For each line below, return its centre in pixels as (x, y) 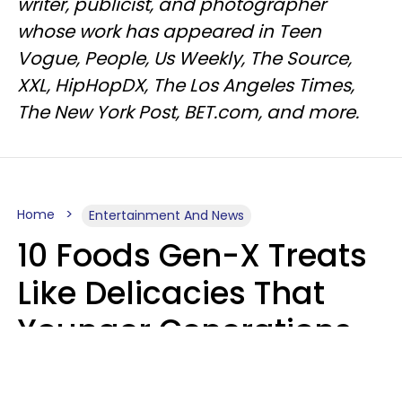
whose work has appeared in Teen (169, 31)
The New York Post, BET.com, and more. (188, 112)
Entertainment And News (166, 215)
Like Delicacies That (171, 293)
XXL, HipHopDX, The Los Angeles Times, (186, 85)
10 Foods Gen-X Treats (192, 255)
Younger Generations (184, 330)
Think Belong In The (170, 368)
